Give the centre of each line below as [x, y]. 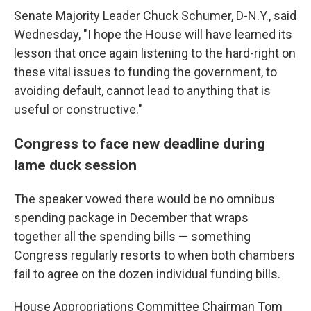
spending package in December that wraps [131, 218]
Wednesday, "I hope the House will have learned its [153, 34]
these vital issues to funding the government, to [145, 72]
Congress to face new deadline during [140, 143]
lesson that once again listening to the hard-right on [155, 53]
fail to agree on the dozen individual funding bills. [147, 274]
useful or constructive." [78, 109]
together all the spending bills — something [132, 236]
